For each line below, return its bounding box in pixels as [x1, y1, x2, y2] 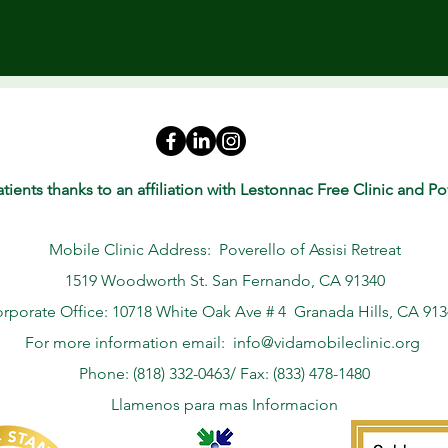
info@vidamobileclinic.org [233, 333, 420, 352]
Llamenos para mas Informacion [111, 395, 338, 414]
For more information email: [25, 333, 233, 352]
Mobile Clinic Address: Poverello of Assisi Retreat [48, 240, 401, 259]
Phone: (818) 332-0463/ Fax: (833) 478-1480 [79, 364, 370, 383]
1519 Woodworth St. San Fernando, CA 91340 [64, 271, 385, 290]
